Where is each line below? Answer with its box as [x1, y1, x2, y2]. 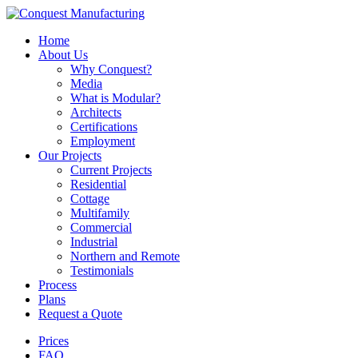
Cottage [70, 192, 109, 205]
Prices [38, 334, 69, 348]
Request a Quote [38, 307, 122, 320]
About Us [38, 48, 88, 62]
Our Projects [38, 149, 101, 162]
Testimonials [70, 264, 133, 277]
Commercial [70, 221, 132, 234]
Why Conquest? [70, 62, 152, 76]
